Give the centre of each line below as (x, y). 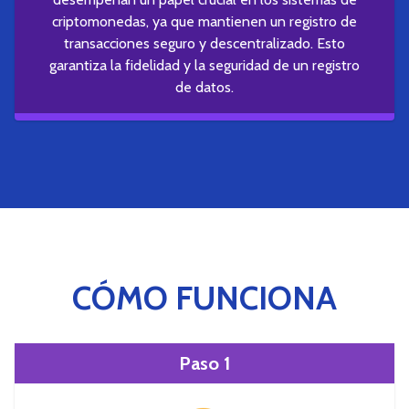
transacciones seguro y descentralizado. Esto (204, 43)
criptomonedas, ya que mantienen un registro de (204, 21)
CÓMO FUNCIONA (204, 297)
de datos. (204, 87)
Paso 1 (204, 363)
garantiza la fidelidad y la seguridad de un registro (204, 65)
